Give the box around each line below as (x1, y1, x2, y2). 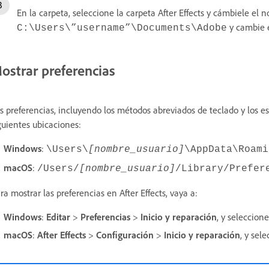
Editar (46, 210, 70, 223)
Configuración (96, 228, 154, 241)
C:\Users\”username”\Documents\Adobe (17, 23, 227, 34)
